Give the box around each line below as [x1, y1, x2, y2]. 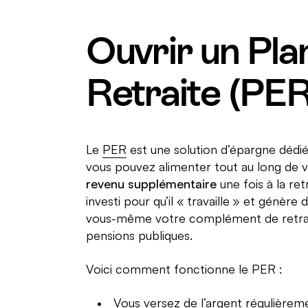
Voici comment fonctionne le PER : [85, 261, 283, 276]
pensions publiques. [85, 227, 192, 243]
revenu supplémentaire [85, 175, 217, 191]
